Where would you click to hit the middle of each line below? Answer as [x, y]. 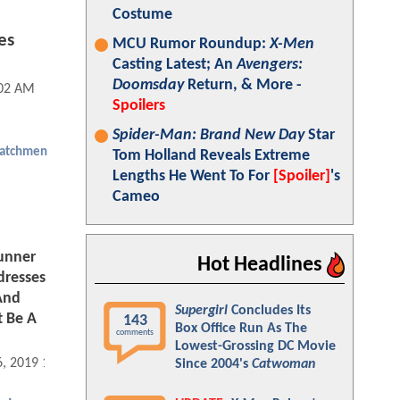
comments [135, 333]
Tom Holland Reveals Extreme [211, 156]
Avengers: [270, 65]
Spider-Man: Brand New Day [208, 135]
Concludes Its [269, 311]
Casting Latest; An [175, 65]
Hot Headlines [262, 265]
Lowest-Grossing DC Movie [255, 346]
